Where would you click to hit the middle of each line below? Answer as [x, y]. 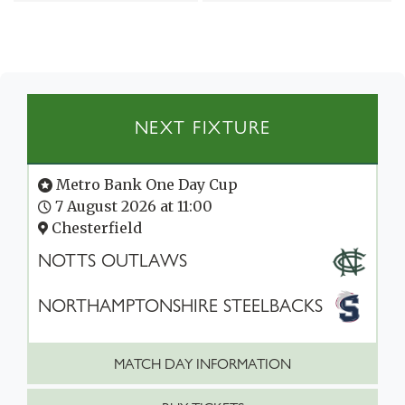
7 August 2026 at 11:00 [132, 207]
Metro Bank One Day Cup [145, 185]
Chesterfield [95, 228]
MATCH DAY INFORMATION [202, 364]
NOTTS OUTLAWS [113, 261]
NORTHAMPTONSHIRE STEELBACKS [180, 306]
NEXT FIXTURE [202, 128]
